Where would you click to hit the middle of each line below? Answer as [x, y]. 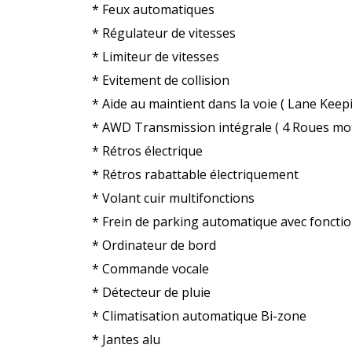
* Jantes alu [126, 339]
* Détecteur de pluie [151, 292]
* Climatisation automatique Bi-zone [199, 315]
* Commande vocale [150, 268]
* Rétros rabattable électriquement [195, 174]
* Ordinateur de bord [154, 245]
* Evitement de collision [161, 80]
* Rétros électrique [147, 150]
